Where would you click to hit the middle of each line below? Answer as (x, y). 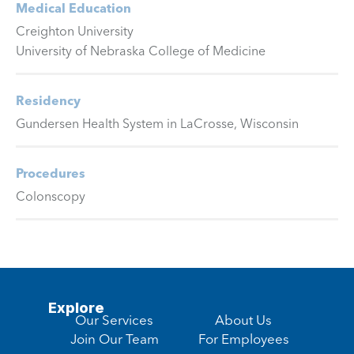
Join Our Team (114, 339)
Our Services (115, 320)
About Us (244, 320)
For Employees (243, 339)
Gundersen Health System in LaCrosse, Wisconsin (157, 124)
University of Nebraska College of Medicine (141, 51)
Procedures (51, 173)
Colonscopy (51, 196)
